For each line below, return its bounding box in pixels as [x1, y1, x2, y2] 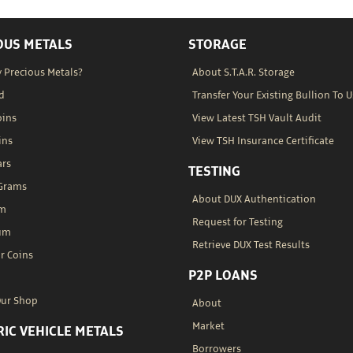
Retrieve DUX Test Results [192, 240, 310, 251]
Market [192, 321, 225, 332]
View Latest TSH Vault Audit [192, 113, 321, 124]
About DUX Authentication [192, 194, 316, 205]
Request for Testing [192, 217, 283, 228]
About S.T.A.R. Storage [192, 67, 295, 78]
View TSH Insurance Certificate [192, 136, 334, 147]
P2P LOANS [188, 269, 258, 283]
